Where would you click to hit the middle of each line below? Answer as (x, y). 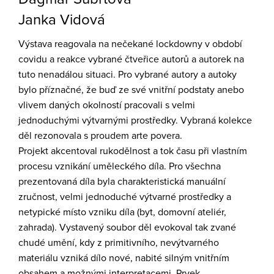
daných (66, 105)
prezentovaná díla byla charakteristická (101, 182)
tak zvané (216, 228)
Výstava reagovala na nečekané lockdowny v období (130, 44)
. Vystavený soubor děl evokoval (124, 228)
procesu (35, 166)
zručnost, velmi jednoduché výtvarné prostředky (121, 197)
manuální (205, 182)
